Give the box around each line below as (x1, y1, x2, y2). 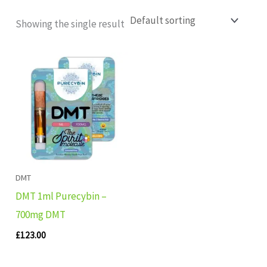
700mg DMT (15, 208, 66, 222)
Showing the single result (15, 17, 125, 30)
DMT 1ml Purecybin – (15, 190, 107, 203)
